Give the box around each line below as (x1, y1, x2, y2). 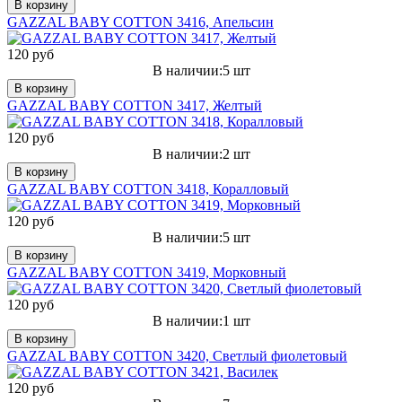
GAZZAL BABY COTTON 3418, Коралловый (7, 180, 289, 197)
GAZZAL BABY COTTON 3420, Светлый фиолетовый (7, 347, 347, 363)
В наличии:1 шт (152, 312, 250, 328)
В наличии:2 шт (152, 145, 250, 162)
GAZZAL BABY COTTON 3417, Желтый (7, 97, 262, 113)
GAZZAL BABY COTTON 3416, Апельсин (7, 13, 274, 30)
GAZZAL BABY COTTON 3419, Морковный (7, 264, 286, 280)
